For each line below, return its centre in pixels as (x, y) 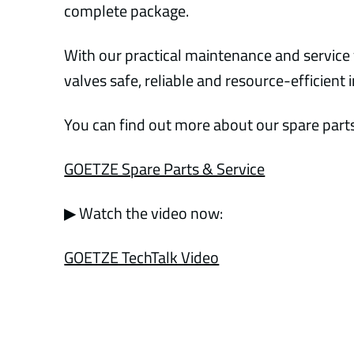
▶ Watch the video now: (144, 213)
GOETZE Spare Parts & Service (165, 168)
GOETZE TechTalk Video (142, 257)
